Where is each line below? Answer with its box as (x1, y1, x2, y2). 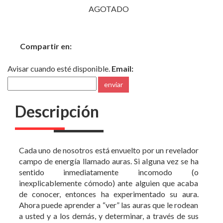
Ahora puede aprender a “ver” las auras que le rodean (18, 173, 199, 183)
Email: (111, 37, 133, 47)
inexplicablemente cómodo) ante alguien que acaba (18, 151, 199, 161)
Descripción (15, 75, 99, 95)
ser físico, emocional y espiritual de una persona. (18, 206, 181, 216)
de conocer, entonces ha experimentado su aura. (18, 162, 199, 172)
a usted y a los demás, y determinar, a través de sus (18, 184, 199, 194)
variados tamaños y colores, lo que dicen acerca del (18, 195, 199, 205)
